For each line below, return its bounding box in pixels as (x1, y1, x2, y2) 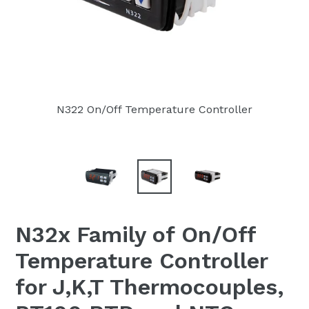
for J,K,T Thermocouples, (15, 274, 283, 301)
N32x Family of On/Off (15, 221, 256, 248)
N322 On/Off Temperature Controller (57, 103, 252, 117)
